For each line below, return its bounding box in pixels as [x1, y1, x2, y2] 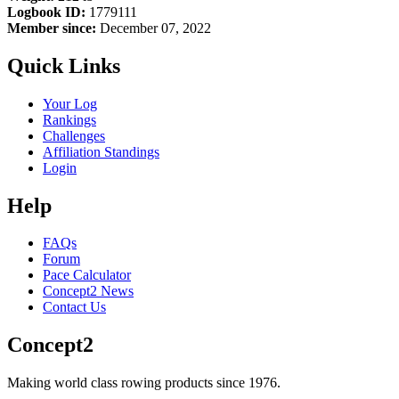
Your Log [43, 95, 97, 111]
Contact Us [43, 299, 106, 315]
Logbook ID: [7, 4, 85, 20]
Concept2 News [43, 283, 134, 299]
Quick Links [7, 53, 120, 77]
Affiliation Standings [43, 143, 159, 159]
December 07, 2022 [96, 20, 211, 36]
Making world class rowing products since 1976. [7, 375, 281, 391]
